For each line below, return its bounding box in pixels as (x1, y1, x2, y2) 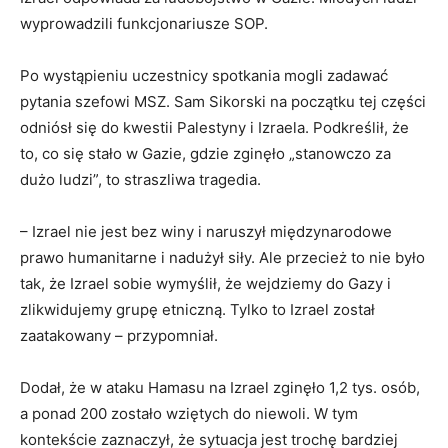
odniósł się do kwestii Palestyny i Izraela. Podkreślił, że (20, 118, 409, 138)
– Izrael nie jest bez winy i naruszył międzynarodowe (20, 222, 392, 242)
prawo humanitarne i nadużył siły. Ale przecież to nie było (20, 248, 425, 268)
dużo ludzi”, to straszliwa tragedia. (20, 170, 261, 190)
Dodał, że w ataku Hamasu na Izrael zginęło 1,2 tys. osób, (20, 378, 420, 398)
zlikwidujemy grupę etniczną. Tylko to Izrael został (20, 300, 375, 320)
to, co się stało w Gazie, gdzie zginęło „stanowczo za (20, 144, 391, 164)
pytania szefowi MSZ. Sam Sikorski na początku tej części (20, 92, 426, 112)
